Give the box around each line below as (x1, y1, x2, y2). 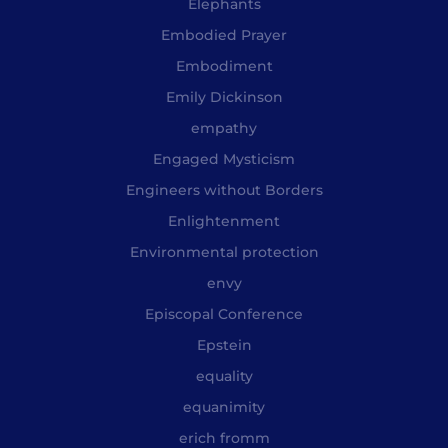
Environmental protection (129, 242, 319, 261)
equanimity (183, 397, 265, 416)
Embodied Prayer (161, 25, 287, 44)
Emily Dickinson (165, 87, 283, 106)
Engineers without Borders (125, 180, 323, 199)
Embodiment (175, 56, 273, 75)
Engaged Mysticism (153, 149, 295, 168)
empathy (191, 118, 257, 137)
